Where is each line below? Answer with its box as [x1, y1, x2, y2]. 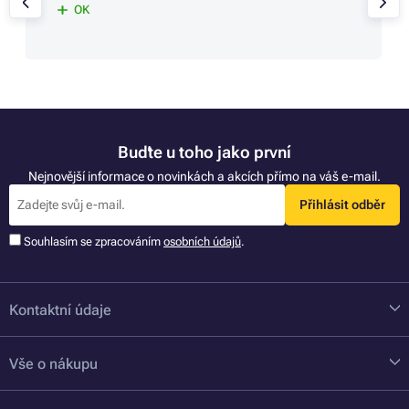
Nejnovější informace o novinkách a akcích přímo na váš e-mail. [28, 168, 381, 184]
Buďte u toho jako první [118, 142, 291, 163]
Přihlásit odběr [299, 197, 385, 213]
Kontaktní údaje [9, 300, 111, 319]
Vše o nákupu [9, 354, 98, 372]
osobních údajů [163, 234, 241, 248]
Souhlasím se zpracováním [24, 234, 163, 248]
